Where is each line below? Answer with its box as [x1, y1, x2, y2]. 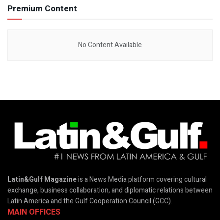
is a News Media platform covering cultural [77, 174, 207, 185]
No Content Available [78, 39, 142, 50]
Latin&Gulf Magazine [7, 174, 77, 185]
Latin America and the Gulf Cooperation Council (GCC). [7, 195, 172, 206]
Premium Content [7, 2, 77, 15]
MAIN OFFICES [7, 206, 60, 218]
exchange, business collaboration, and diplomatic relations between [7, 185, 213, 195]
